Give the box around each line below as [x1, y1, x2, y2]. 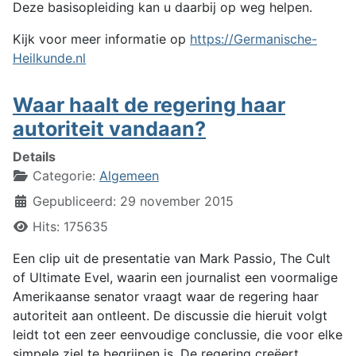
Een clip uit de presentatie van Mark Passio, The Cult [13, 250, 331, 267]
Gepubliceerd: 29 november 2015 [33, 193, 234, 210]
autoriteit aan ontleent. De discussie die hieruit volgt [13, 308, 327, 324]
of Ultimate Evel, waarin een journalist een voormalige [13, 269, 338, 286]
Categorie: [29, 168, 99, 184]
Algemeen [99, 168, 159, 184]
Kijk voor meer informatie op [13, 31, 190, 48]
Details [13, 149, 56, 165]
